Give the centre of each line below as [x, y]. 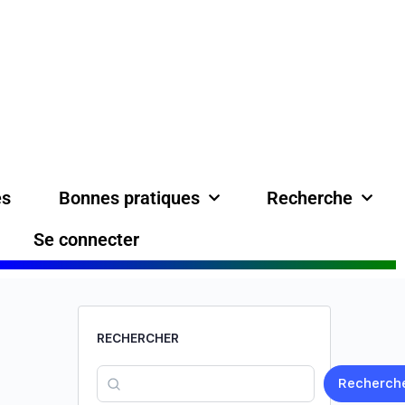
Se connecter [86, 240]
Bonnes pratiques [129, 198]
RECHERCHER [138, 338]
